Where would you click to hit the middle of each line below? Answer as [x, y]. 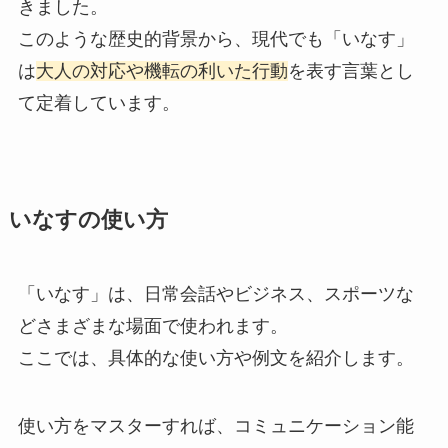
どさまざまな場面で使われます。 [152, 326]
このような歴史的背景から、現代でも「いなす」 [215, 39]
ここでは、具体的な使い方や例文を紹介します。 [215, 358]
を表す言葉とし [350, 71]
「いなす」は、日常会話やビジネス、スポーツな [215, 294]
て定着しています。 [98, 103]
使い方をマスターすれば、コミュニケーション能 [215, 426]
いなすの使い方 [88, 220]
